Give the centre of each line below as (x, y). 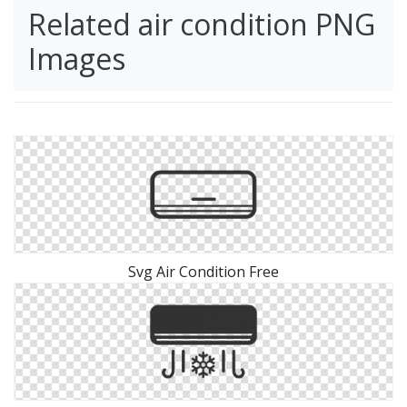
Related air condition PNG (202, 25)
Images (77, 59)
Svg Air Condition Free (203, 272)
